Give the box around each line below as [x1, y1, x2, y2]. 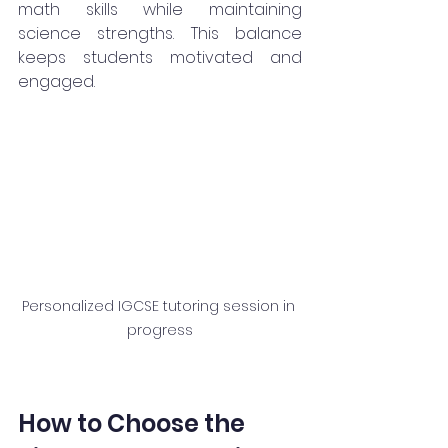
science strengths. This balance [18, 22, 302, 45]
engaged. [18, 70, 95, 93]
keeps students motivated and [18, 46, 302, 69]
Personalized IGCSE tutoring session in [21, 295, 299, 316]
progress [127, 319, 193, 340]
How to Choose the [18, 406, 250, 440]
